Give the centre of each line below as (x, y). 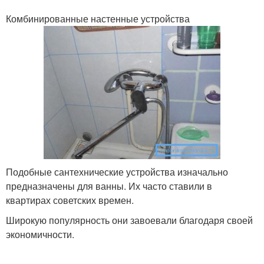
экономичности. (40, 234)
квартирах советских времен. (70, 200)
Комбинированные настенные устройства (98, 19)
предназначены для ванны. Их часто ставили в (109, 186)
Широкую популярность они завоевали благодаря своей (129, 220)
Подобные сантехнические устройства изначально (117, 171)
